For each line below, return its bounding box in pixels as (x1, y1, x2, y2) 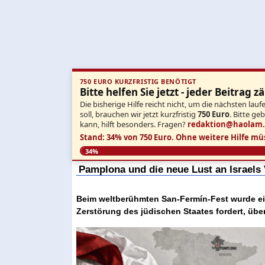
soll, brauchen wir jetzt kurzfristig (79, 108, 198, 119)
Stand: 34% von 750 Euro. (79, 131, 174, 143)
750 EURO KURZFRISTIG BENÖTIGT (79, 77, 196, 86)
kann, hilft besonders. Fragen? (79, 118, 188, 130)
